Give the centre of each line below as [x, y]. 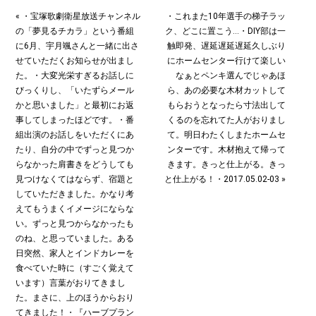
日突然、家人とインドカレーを [75, 254]
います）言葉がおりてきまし [71, 283]
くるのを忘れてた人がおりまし [226, 120]
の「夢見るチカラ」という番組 [75, 31]
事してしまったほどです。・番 [75, 120]
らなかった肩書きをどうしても [75, 165]
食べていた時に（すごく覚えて [75, 268]
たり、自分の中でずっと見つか [75, 150]
